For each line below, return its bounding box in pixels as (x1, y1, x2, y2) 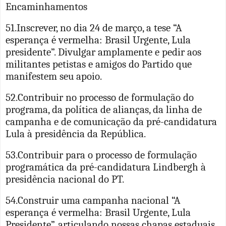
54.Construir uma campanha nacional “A (6, 194, 181, 206)
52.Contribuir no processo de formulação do (6, 91, 194, 103)
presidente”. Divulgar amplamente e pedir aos (6, 45, 201, 58)
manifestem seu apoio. (6, 70, 102, 82)
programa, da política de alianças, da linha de (6, 103, 202, 116)
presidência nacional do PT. (6, 173, 124, 185)
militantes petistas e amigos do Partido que (6, 58, 192, 70)
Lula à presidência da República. (6, 127, 146, 140)
